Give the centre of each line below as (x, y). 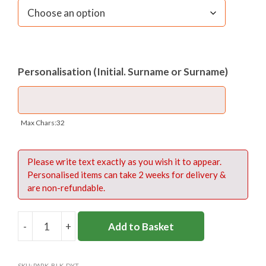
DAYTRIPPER (105, 248)
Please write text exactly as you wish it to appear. (124, 162)
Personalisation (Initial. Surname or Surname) (123, 72)
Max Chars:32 (43, 123)
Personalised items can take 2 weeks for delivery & (126, 175)
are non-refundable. (66, 188)
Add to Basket (141, 226)
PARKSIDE (98, 233)
